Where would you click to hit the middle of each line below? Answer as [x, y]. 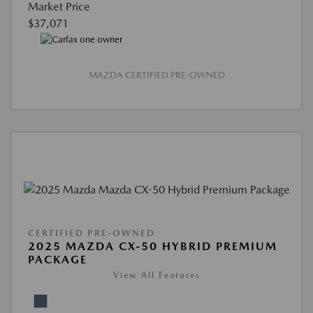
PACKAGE [58, 260]
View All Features [156, 276]
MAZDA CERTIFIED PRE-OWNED [156, 75]
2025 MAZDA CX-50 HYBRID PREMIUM [153, 247]
